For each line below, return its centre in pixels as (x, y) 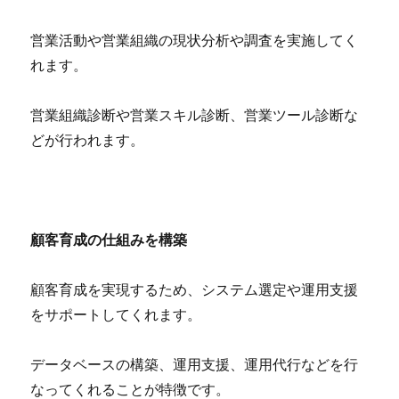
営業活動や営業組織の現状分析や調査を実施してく (195, 39)
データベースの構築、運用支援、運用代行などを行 (195, 363)
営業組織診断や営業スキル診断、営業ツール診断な (195, 114)
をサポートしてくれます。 (116, 313)
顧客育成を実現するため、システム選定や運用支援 (195, 289)
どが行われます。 (88, 139)
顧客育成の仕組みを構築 (109, 239)
